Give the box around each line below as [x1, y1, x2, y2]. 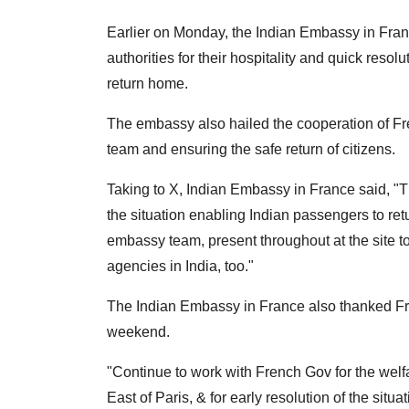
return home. [107, 76, 188, 92]
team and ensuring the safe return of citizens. [107, 142, 395, 158]
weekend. [107, 324, 170, 341]
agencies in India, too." [107, 258, 254, 275]
